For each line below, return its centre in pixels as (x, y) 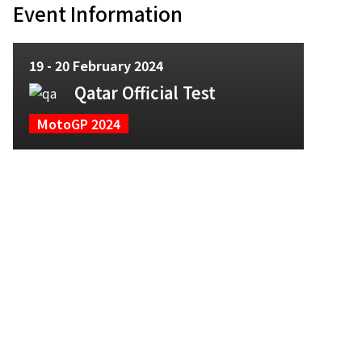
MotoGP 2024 (79, 124)
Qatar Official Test (145, 93)
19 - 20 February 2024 (96, 65)
